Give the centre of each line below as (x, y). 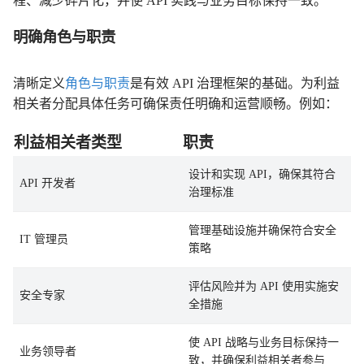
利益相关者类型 (68, 143)
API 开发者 (48, 183)
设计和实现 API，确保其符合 (262, 174)
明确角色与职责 (64, 37)
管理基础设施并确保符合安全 (262, 230)
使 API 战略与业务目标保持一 (264, 342)
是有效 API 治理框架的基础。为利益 (235, 83)
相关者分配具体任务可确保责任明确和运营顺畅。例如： (175, 104)
